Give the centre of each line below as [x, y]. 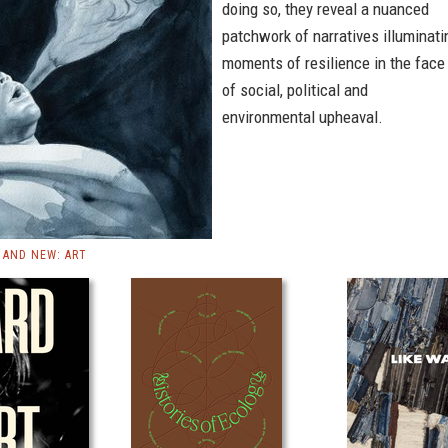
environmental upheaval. [302, 117]
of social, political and [295, 90]
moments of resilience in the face [333, 63]
